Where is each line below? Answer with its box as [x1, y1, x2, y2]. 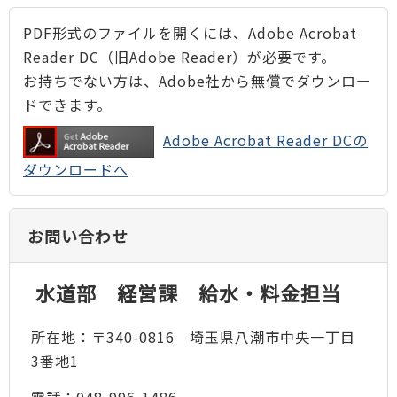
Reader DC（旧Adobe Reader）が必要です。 [23, 45, 336, 67]
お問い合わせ [27, 223, 128, 247]
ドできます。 [23, 93, 112, 115]
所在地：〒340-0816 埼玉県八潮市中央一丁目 [30, 326, 355, 348]
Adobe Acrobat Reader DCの [163, 128, 368, 151]
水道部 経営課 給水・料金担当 [35, 277, 341, 307]
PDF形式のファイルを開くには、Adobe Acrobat [23, 21, 357, 43]
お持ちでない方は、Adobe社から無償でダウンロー [23, 69, 371, 91]
